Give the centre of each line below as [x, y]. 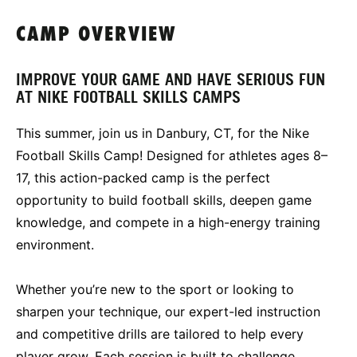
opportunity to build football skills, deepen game [164, 200]
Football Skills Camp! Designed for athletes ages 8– [172, 155]
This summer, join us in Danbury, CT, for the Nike [163, 133]
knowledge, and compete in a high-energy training [168, 222]
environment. [55, 244]
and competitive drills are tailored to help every [160, 333]
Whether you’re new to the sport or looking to [155, 289]
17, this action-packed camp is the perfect [143, 177]
